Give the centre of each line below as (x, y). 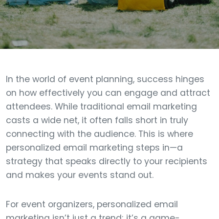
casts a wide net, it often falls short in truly (97, 120)
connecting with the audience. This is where (99, 134)
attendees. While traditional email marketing (101, 107)
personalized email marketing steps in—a (94, 148)
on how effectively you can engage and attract (108, 93)
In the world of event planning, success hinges (105, 79)
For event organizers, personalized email (92, 204)
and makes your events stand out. (80, 175)
